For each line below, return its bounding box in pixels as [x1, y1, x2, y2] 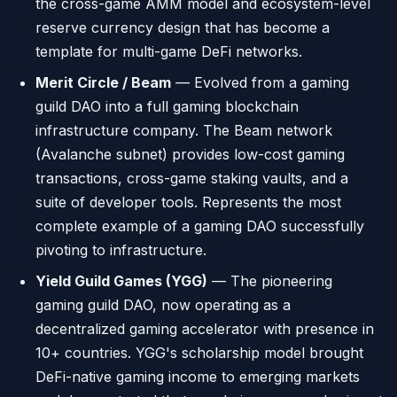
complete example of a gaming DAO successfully [35, 217, 364, 235]
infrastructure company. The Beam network [35, 121, 332, 139]
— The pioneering [207, 272, 332, 290]
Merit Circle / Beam [35, 74, 171, 91]
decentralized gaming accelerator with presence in [35, 320, 374, 338]
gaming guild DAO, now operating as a [35, 296, 291, 314]
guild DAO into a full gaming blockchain [35, 97, 299, 115]
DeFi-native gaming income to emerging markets [35, 368, 360, 385]
